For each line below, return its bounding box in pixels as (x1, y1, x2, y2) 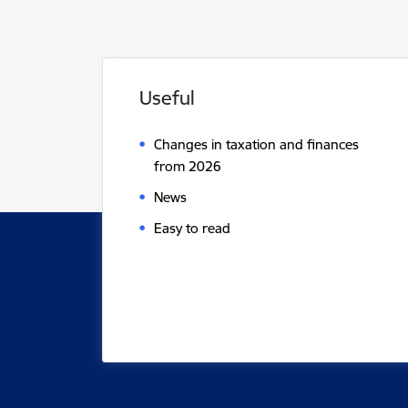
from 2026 (154, 158, 221, 176)
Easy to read (154, 219, 230, 238)
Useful (139, 86, 195, 110)
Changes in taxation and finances (154, 136, 359, 154)
